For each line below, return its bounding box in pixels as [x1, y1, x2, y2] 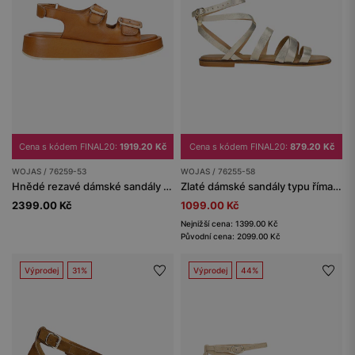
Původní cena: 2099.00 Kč [181, 231, 281, 242]
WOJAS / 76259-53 [12, 166, 86, 177]
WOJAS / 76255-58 [181, 166, 255, 177]
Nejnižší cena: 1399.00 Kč [181, 219, 278, 229]
